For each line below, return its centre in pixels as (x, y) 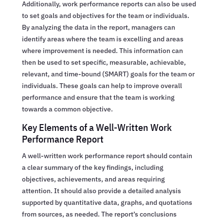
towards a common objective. (67, 109)
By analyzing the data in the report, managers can (98, 27)
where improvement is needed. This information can (102, 50)
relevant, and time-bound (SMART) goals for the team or (108, 74)
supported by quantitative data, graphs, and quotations (107, 202)
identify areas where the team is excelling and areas (102, 39)
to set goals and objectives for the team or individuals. (105, 15)
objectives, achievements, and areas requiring (93, 179)
